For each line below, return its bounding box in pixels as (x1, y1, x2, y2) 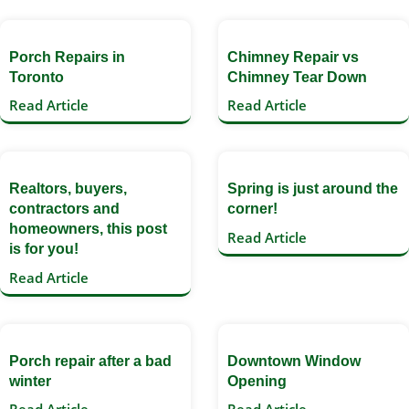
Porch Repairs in (9, 48, 125, 65)
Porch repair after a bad (9, 352, 172, 369)
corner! (227, 201, 278, 216)
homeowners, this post (9, 221, 167, 236)
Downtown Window (227, 352, 361, 369)
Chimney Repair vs (227, 48, 359, 65)
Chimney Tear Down (227, 68, 367, 85)
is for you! (9, 241, 79, 257)
